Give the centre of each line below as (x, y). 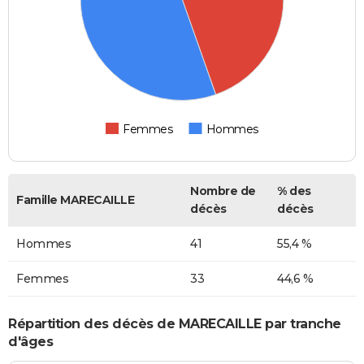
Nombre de (223, 191)
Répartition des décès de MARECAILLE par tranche (175, 323)
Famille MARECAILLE (75, 200)
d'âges (30, 341)
